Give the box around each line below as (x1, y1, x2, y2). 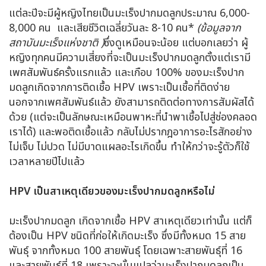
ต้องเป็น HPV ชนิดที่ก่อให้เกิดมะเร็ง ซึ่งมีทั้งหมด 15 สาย (9, 227, 246, 244)
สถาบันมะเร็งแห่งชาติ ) (9, 34, 104, 51)
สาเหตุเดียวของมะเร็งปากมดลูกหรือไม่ (50, 183, 215, 199)
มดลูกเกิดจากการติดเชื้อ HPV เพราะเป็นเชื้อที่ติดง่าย (9, 79, 230, 96)
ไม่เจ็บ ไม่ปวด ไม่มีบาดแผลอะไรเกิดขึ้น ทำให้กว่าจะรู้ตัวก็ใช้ (9, 138, 249, 155)
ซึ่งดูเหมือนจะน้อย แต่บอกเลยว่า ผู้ (104, 34, 248, 51)
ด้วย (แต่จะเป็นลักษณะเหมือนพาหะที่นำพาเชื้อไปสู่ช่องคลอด (9, 109, 257, 125)
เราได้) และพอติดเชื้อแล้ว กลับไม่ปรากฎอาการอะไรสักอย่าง (9, 123, 252, 140)
